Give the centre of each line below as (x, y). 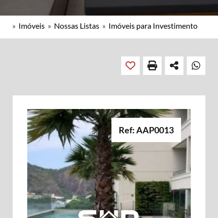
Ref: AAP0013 (146, 130)
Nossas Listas (77, 26)
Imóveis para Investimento (153, 26)
